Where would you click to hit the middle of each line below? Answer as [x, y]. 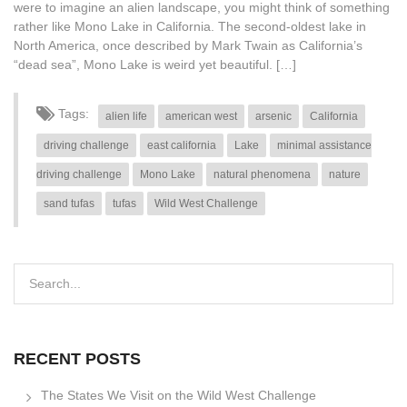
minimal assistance [324, 145]
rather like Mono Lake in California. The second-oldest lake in [190, 26]
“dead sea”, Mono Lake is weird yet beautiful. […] [155, 64]
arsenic [273, 116]
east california [182, 145]
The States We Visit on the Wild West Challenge [179, 395]
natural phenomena [262, 174]
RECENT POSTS [77, 358]
